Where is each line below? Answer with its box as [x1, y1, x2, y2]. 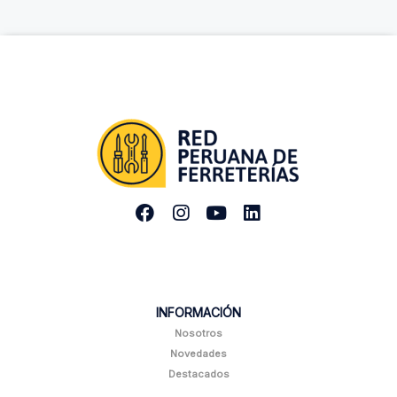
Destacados [167, 367, 230, 380]
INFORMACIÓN [156, 304, 241, 320]
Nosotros [175, 326, 222, 339]
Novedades [170, 346, 227, 360]
